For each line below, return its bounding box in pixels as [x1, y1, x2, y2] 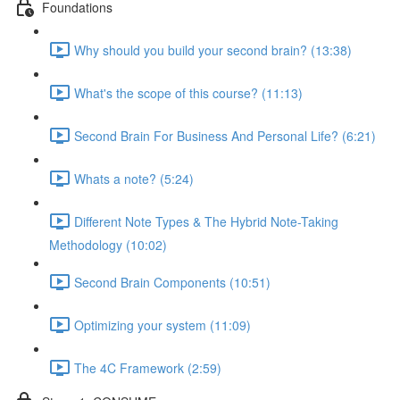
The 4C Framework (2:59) [74, 358, 221, 377]
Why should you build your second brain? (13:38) [74, 40, 352, 59]
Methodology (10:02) [49, 236, 167, 254]
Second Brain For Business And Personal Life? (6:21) [74, 126, 376, 145]
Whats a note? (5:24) [74, 169, 194, 187]
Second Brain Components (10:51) [74, 272, 271, 291]
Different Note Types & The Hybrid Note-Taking [74, 212, 338, 230]
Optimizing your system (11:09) [74, 315, 251, 334]
